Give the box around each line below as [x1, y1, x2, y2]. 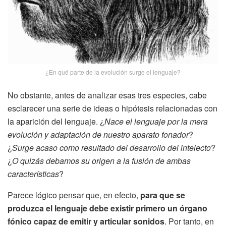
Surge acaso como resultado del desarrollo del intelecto [12, 141, 211, 153]
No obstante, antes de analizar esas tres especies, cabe [8, 89, 207, 101]
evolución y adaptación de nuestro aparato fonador [8, 128, 189, 140]
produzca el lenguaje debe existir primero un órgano [8, 202, 207, 214]
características [8, 167, 59, 180]
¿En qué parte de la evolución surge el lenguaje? [45, 67, 181, 76]
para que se [140, 189, 185, 201]
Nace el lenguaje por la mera [104, 115, 208, 127]
